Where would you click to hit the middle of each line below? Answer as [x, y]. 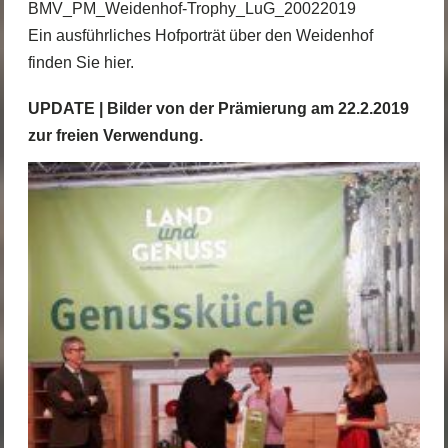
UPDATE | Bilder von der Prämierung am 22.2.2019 [218, 108]
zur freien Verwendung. [115, 135]
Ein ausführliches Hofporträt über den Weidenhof [200, 35]
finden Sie [65, 62]
